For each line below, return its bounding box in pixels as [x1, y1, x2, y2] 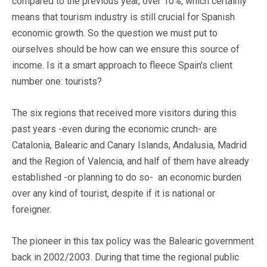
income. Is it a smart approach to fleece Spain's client [12, 59, 232, 71]
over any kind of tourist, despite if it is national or [12, 187, 215, 199]
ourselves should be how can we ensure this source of [12, 43, 240, 55]
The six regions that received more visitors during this [12, 107, 237, 119]
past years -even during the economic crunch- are [12, 123, 217, 135]
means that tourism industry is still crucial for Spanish [12, 11, 235, 23]
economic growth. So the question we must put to [12, 27, 218, 39]
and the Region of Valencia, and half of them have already [12, 155, 252, 167]
